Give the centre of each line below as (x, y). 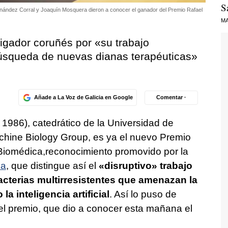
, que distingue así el (52, 166)
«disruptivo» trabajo (145, 166)
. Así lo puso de (143, 194)
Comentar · (171, 97)
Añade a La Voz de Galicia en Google (83, 97)
